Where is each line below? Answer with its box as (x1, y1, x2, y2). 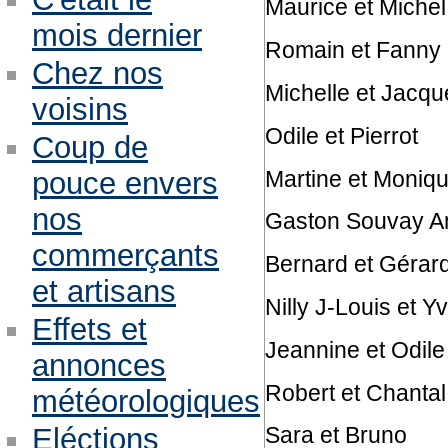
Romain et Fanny (264, 37, 441, 64)
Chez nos (31, 56, 163, 92)
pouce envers (31, 166, 218, 202)
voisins (31, 92, 128, 128)
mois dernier (31, 18, 202, 54)
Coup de (31, 130, 148, 166)
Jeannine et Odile (264, 336, 445, 363)
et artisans (31, 274, 176, 310)
